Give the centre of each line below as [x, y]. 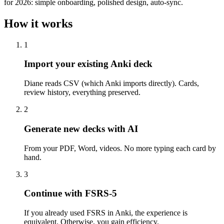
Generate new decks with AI [81, 128]
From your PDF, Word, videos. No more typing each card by [120, 148]
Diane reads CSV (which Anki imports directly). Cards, [111, 83]
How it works [38, 23]
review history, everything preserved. [82, 92]
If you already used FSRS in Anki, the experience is [106, 212]
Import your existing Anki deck [88, 64]
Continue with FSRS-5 [70, 193]
